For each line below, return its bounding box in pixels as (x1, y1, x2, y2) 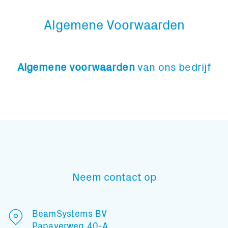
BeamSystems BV (32, 206, 107, 219)
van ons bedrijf (137, 59, 211, 74)
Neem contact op (72, 168, 156, 184)
